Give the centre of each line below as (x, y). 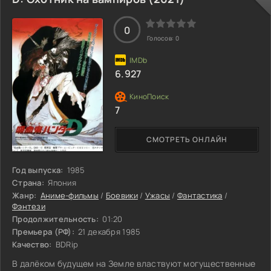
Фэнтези (29, 206)
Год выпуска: (38, 170)
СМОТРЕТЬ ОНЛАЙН (187, 140)
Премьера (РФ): (43, 231)
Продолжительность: (56, 219)
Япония (61, 182)
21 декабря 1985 (108, 231)
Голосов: (161, 38)
